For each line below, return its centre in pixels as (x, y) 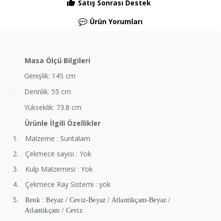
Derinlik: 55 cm (48, 92)
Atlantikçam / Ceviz (54, 210)
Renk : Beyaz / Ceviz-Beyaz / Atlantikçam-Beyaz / (98, 200)
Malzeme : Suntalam (58, 138)
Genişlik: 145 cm (50, 76)
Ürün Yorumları (116, 21)
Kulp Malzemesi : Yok (59, 169)
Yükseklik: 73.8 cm (53, 107)
